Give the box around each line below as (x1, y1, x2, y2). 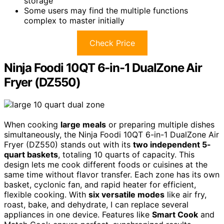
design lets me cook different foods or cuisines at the (4, 159, 207, 169)
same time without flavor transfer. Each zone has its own (4, 169, 219, 179)
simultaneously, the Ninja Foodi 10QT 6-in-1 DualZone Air (4, 129, 219, 139)
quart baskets (4, 149, 58, 159)
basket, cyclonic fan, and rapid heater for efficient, (4, 179, 196, 189)
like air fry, (164, 189, 206, 199)
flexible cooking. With (4, 189, 88, 199)
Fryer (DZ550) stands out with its (4, 139, 133, 149)
